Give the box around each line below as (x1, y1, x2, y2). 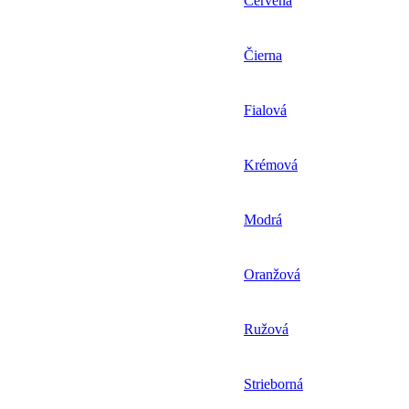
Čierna (244, 47, 282, 64)
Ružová (244, 321, 288, 338)
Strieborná (244, 376, 303, 393)
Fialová (244, 102, 287, 119)
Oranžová (244, 267, 300, 283)
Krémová (244, 157, 298, 173)
